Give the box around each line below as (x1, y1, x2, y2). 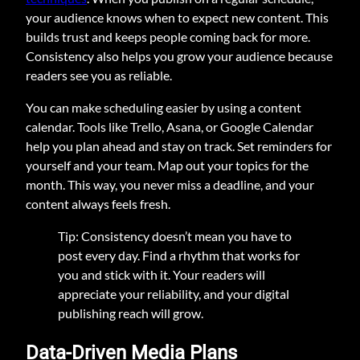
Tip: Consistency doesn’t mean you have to (58, 227, 292, 243)
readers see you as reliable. (26, 67, 172, 83)
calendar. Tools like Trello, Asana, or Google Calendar (26, 118, 313, 134)
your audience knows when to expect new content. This (26, 9, 329, 25)
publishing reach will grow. (58, 305, 203, 321)
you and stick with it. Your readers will (58, 266, 265, 282)
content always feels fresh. (26, 195, 170, 211)
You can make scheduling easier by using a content (26, 99, 301, 115)
